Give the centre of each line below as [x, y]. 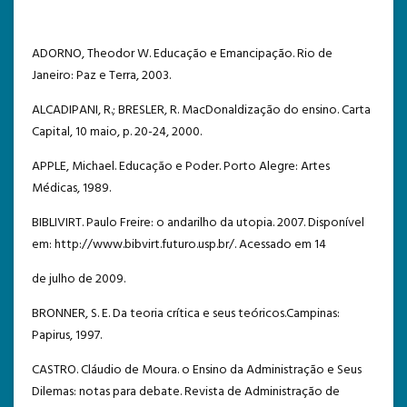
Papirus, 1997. [67, 335]
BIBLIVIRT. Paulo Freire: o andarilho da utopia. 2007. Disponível [198, 223]
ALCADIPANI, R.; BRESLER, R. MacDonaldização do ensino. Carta [201, 110]
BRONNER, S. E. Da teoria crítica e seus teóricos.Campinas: [186, 313]
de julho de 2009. [79, 279]
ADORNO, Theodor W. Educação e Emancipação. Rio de [182, 54]
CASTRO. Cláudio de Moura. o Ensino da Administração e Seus [197, 370]
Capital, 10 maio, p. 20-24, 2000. [117, 132]
